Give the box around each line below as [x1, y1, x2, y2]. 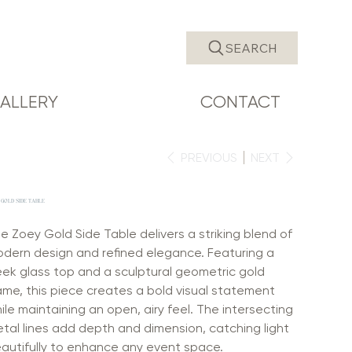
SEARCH [225, 39, 277, 56]
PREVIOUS [180, 149, 237, 165]
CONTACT [200, 91, 281, 112]
